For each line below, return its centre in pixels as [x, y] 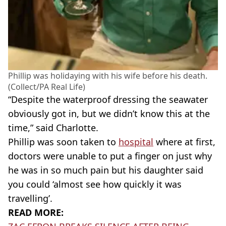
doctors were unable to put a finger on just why [110, 156]
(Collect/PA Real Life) [47, 87]
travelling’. [30, 199]
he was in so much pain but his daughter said [106, 170]
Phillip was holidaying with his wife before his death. [108, 76]
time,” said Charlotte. [53, 128]
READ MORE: [36, 213]
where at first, [184, 142]
